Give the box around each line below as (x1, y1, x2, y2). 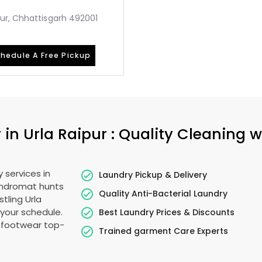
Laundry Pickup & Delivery (99, 168, 208, 181)
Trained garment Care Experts (99, 225, 229, 237)
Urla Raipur (23, 123, 111, 144)
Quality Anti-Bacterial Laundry (99, 187, 228, 199)
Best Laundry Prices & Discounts (99, 206, 235, 218)
